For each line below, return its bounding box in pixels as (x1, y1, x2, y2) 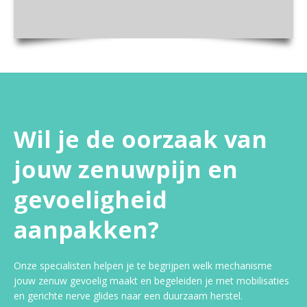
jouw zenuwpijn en (14, 153, 238, 186)
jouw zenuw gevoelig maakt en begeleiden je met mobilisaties (14, 274, 289, 288)
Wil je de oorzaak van (14, 123, 267, 156)
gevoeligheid (14, 184, 167, 216)
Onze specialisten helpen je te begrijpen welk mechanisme (14, 259, 272, 273)
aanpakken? (14, 214, 159, 246)
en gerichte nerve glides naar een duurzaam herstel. (14, 289, 243, 303)
